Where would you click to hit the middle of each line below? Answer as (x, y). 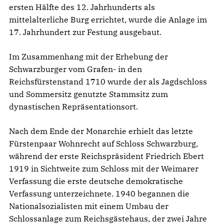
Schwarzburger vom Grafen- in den (75, 69)
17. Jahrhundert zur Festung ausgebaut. (85, 32)
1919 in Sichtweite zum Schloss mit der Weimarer (104, 168)
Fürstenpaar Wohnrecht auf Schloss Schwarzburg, (103, 143)
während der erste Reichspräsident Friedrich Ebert (106, 156)
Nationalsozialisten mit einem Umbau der (89, 206)
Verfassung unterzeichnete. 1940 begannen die (99, 193)
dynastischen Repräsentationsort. (73, 106)
